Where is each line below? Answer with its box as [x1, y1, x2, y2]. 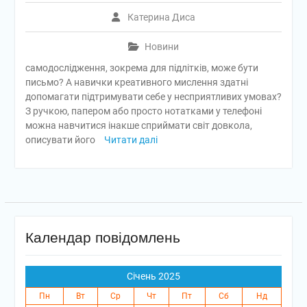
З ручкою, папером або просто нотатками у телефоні [25, 106, 262, 116]
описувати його [25, 134, 97, 145]
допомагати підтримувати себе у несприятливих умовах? [25, 91, 282, 102]
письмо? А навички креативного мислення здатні [25, 77, 248, 88]
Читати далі [103, 134, 158, 145]
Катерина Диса [127, 12, 195, 23]
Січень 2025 [126, 271, 180, 282]
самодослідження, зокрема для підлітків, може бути [25, 62, 258, 73]
